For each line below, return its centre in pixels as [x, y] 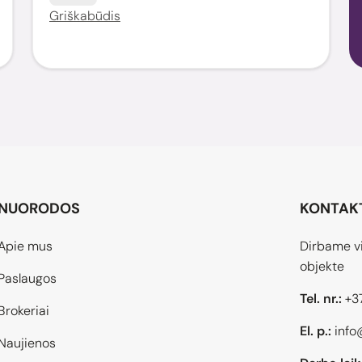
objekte [322, 266]
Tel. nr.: [320, 298]
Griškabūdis [85, 15]
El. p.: [315, 330]
